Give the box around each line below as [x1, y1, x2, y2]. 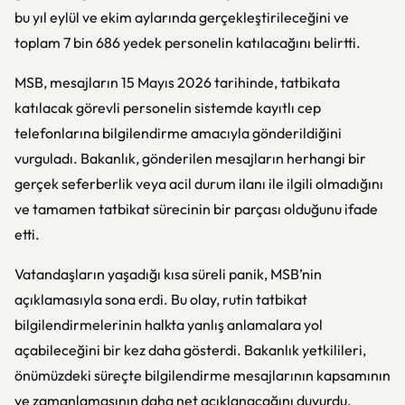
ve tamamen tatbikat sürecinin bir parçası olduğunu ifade [14, 200, 378, 218]
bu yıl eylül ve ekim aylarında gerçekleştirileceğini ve [14, 8, 349, 26]
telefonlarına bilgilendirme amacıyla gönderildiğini [14, 124, 342, 142]
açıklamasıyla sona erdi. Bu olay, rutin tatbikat [14, 290, 307, 308]
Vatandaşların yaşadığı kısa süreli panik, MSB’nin [14, 265, 322, 283]
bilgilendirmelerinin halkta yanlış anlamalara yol [14, 316, 323, 334]
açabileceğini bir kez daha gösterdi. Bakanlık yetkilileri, [14, 341, 366, 359]
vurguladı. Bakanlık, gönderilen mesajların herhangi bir [14, 149, 366, 167]
